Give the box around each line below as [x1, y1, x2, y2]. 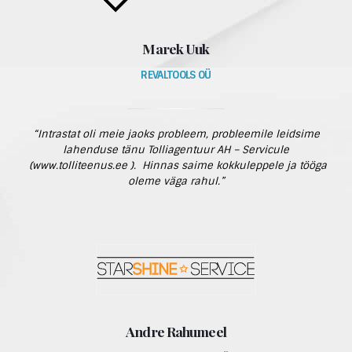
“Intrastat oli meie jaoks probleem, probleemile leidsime [32, 127, 320, 141]
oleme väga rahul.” [127, 174, 225, 188]
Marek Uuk [142, 39, 210, 57]
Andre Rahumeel [126, 322, 226, 340]
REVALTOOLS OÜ [141, 68, 211, 82]
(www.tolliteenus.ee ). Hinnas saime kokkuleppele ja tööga [25, 159, 327, 172]
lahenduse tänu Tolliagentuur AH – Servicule [63, 143, 289, 156]
